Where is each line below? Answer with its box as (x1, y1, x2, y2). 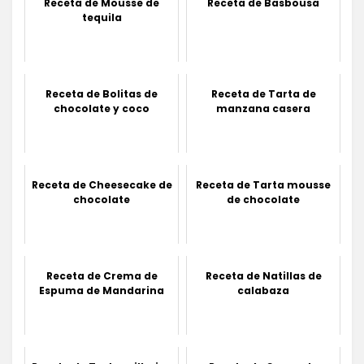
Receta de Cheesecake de (31, 177, 172, 192)
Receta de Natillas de (205, 268, 322, 283)
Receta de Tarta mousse (196, 177, 331, 192)
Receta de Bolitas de (45, 86, 158, 101)
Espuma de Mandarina (39, 283, 164, 297)
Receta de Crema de (45, 268, 158, 283)
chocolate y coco (54, 101, 149, 115)
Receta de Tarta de (210, 86, 316, 101)
